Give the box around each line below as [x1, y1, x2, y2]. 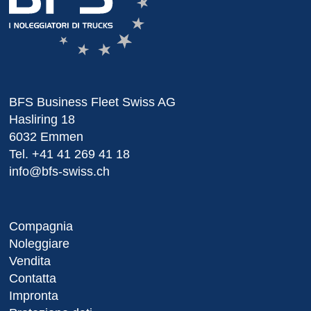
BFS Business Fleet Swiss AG [9, 95, 176, 110]
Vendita [9, 254, 51, 269]
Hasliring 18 [9, 112, 75, 127]
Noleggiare [9, 237, 69, 251]
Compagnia [9, 219, 73, 234]
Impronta [9, 289, 58, 303]
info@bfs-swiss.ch [9, 165, 110, 179]
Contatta [9, 271, 56, 286]
